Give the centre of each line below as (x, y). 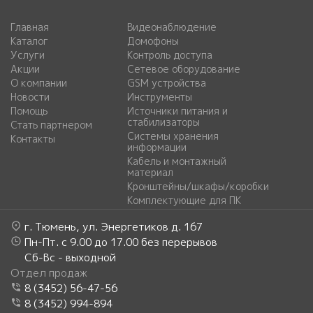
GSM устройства (167, 82)
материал (151, 172)
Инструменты (160, 96)
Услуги (28, 54)
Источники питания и (178, 110)
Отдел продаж (49, 272)
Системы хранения (173, 136)
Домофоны (153, 41)
